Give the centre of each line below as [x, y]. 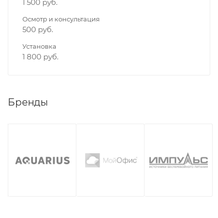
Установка [39, 46]
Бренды [28, 102]
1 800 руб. [40, 57]
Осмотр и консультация [61, 19]
